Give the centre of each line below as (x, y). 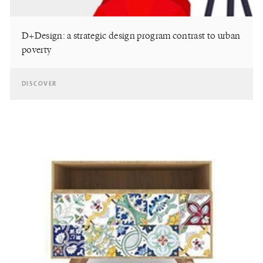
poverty (37, 49)
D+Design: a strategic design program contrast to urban (131, 35)
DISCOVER (39, 84)
